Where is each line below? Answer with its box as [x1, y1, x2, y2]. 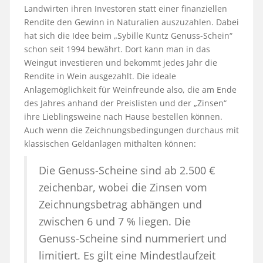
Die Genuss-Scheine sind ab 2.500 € [39, 163, 215, 177]
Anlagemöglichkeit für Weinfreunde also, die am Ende [24, 83, 237, 95]
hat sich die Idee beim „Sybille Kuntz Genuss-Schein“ [24, 29, 232, 41]
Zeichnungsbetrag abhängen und [39, 197, 202, 211]
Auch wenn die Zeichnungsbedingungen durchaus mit [24, 124, 239, 136]
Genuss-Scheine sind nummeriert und [39, 231, 227, 245]
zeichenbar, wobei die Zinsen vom [39, 180, 207, 194]
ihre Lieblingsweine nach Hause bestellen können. [24, 110, 222, 122]
